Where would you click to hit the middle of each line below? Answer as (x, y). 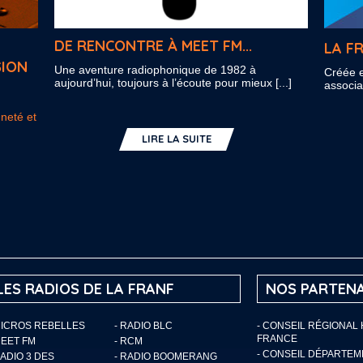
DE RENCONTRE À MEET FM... (153, 46)
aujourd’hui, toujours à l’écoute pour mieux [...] (173, 83)
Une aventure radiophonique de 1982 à (155, 70)
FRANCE (277, 339)
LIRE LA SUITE (177, 139)
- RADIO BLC (143, 326)
